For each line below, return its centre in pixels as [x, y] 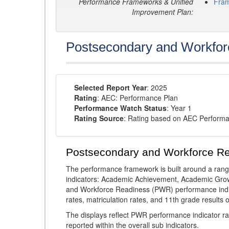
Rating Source [99, 118]
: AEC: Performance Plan [138, 98]
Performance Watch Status [120, 108]
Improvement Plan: [163, 12]
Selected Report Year [110, 87]
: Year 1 [179, 108]
